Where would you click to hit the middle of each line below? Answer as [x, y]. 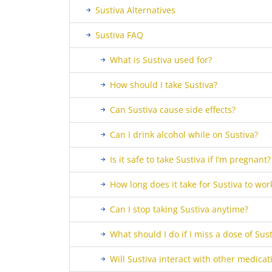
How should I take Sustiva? [164, 85]
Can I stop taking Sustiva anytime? [179, 209]
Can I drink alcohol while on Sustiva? [184, 134]
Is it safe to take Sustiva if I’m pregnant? [190, 159]
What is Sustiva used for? [161, 60]
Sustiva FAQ [119, 35]
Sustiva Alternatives [135, 10]
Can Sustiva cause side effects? [173, 110]
